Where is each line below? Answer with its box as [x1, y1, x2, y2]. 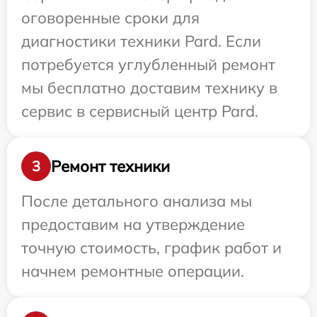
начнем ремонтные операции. [21, 261, 244, 282]
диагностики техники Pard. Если [21, 31, 261, 52]
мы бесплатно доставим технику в [21, 78, 277, 98]
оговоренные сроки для [21, 8, 200, 28]
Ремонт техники [51, 156, 170, 176]
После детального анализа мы [21, 191, 252, 212]
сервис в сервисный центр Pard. [21, 101, 258, 122]
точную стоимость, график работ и [21, 238, 282, 258]
